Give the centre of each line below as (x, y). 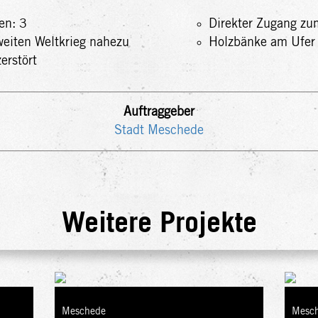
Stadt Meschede (159, 131)
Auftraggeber (159, 112)
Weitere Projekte (159, 224)
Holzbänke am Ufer (262, 43)
